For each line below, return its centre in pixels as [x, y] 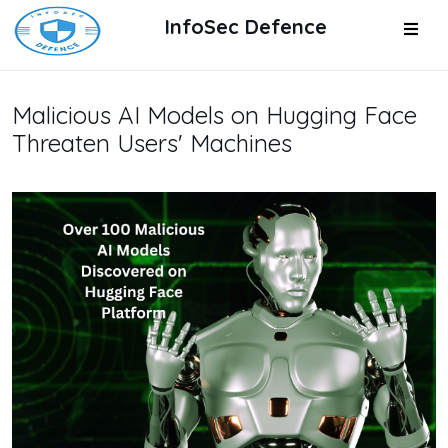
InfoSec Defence [246, 26]
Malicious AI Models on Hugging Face [214, 115]
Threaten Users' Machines [152, 143]
